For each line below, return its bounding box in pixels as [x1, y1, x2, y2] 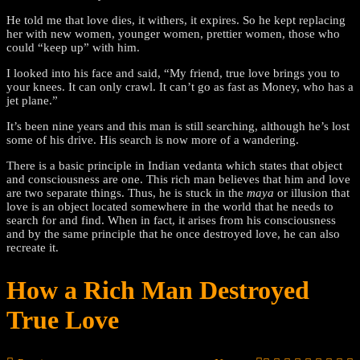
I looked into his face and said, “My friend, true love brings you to [6, 66, 340, 80]
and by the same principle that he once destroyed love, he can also [6, 227, 340, 240]
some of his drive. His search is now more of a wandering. [6, 133, 299, 146]
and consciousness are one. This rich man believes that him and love [6, 172, 350, 186]
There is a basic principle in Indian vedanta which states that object [6, 158, 342, 172]
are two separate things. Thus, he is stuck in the [6, 186, 247, 199]
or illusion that [274, 186, 350, 199]
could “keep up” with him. [6, 40, 140, 54]
